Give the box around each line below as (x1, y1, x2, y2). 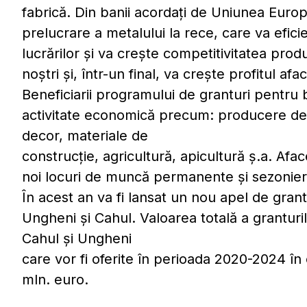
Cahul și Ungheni (22, 230, 132, 247)
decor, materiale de (22, 127, 148, 145)
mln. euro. (22, 271, 88, 288)
